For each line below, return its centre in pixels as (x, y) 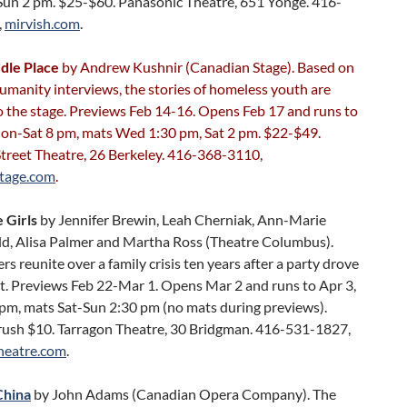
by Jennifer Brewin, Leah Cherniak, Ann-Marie (182, 219)
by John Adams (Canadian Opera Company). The (184, 394)
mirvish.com (42, 23)
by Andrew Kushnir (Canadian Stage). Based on (207, 67)
